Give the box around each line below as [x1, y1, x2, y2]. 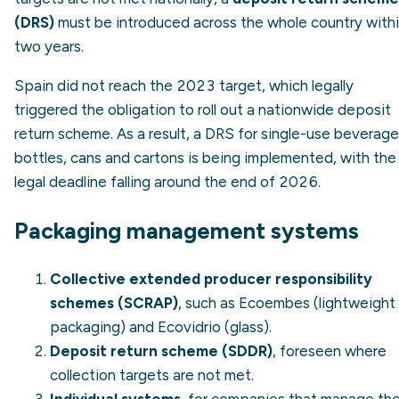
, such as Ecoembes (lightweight [178, 294, 395, 313]
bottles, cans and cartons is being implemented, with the [14, 149, 396, 167]
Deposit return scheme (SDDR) [50, 342, 273, 361]
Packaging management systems [14, 217, 359, 245]
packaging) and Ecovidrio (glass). [50, 318, 272, 337]
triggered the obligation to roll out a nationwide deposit [14, 101, 391, 119]
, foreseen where [273, 342, 387, 361]
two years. [14, 37, 84, 56]
